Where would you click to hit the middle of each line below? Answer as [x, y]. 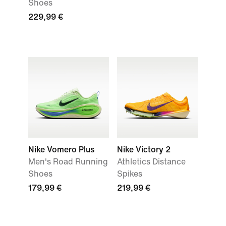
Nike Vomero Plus [61, 150]
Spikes [130, 174]
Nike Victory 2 [144, 150]
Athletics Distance [151, 162]
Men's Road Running [68, 162]
